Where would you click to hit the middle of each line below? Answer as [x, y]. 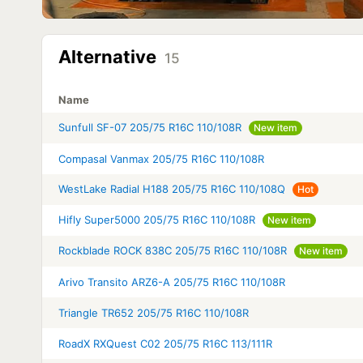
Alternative [109, 57]
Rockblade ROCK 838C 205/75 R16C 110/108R [173, 250]
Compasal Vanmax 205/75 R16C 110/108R [161, 159]
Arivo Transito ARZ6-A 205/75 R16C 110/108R [172, 282]
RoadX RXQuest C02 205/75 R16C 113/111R [165, 344]
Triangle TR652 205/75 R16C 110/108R [154, 313]
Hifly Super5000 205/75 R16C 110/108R [157, 220]
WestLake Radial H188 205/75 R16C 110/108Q [172, 189]
